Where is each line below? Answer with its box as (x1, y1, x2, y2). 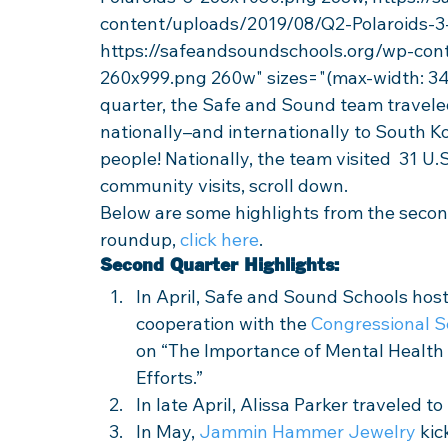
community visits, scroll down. (100, 174, 352, 197)
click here (180, 228, 259, 251)
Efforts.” (136, 366, 207, 389)
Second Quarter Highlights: (100, 257, 339, 274)
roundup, (100, 228, 180, 251)
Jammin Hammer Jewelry (199, 420, 416, 443)
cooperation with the (136, 312, 311, 335)
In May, (136, 420, 199, 443)
